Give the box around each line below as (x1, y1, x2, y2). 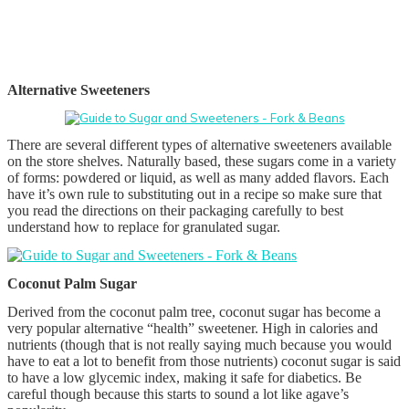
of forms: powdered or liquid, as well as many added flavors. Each (7, 169, 389, 185)
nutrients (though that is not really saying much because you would (7, 336, 392, 352)
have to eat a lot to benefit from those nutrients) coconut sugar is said (7, 352, 401, 369)
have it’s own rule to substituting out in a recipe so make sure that (7, 185, 382, 202)
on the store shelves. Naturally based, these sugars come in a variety (7, 152, 396, 169)
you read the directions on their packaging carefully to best (7, 202, 343, 218)
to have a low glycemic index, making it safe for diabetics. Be (7, 369, 362, 385)
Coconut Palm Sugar (7, 275, 137, 291)
